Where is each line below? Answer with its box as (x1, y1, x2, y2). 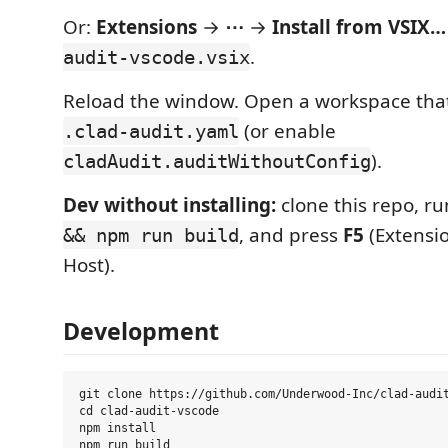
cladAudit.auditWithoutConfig (63, 150, 371, 172)
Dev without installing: (63, 192, 276, 218)
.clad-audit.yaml (63, 120, 239, 142)
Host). (63, 252, 115, 278)
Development (63, 314, 219, 347)
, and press (239, 222, 343, 248)
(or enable (239, 118, 336, 144)
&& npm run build (63, 224, 239, 246)
